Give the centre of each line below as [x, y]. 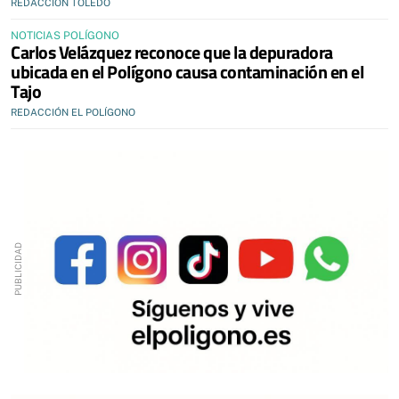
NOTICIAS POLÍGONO [65, 35]
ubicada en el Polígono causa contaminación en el [187, 71]
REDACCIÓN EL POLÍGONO [73, 112]
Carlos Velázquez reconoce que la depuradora [172, 52]
